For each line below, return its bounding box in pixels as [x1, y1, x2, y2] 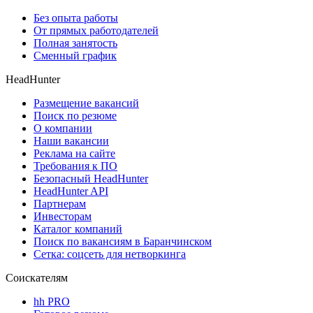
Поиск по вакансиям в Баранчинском [34, 235, 212, 248]
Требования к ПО [34, 160, 117, 173]
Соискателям [6, 272, 68, 284]
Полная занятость [34, 37, 117, 50]
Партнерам [34, 198, 86, 210]
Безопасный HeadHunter [34, 173, 148, 185]
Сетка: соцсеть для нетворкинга [34, 248, 186, 261]
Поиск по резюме [34, 110, 117, 122]
